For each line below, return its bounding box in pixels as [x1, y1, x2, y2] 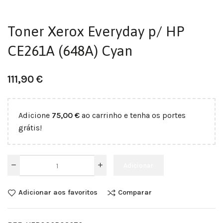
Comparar [118, 188, 152, 197]
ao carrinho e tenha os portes [80, 111, 186, 120]
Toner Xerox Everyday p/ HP [7, 23, 184, 39]
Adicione [18, 111, 52, 120]
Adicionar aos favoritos [18, 188, 98, 197]
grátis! [18, 123, 42, 132]
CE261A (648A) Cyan [7, 43, 132, 59]
